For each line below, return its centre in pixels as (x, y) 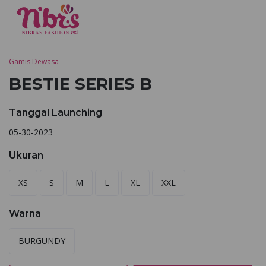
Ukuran (26, 155)
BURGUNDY (42, 241)
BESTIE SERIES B (80, 84)
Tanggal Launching (56, 113)
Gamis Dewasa (34, 61)
